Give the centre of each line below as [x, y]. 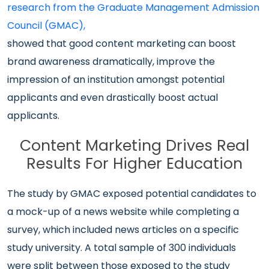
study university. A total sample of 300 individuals [122, 248]
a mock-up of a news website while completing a [123, 212]
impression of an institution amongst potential [116, 80]
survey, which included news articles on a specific [123, 230]
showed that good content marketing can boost [122, 44]
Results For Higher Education [134, 164]
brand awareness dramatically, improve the [111, 62]
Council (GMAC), [46, 26]
